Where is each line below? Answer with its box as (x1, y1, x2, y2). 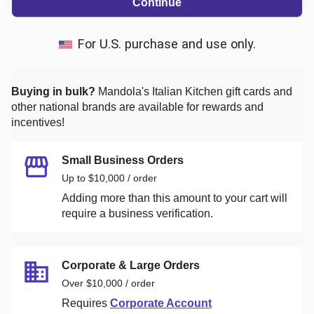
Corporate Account (110, 296, 212, 309)
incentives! (11, 116, 64, 128)
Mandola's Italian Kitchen (98, 85, 223, 97)
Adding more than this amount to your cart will (62, 191, 287, 204)
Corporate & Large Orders (62, 259, 200, 271)
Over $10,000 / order (62, 277, 155, 289)
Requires (62, 296, 107, 309)
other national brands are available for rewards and (11, 100, 264, 113)
